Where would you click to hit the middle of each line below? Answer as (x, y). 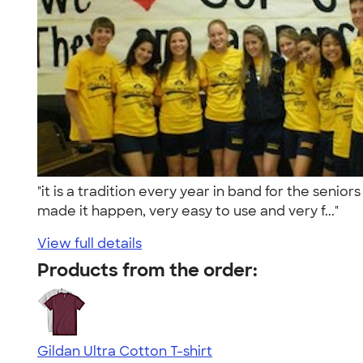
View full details (90, 243)
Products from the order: (147, 270)
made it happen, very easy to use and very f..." (191, 211)
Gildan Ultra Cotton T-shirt (125, 351)
